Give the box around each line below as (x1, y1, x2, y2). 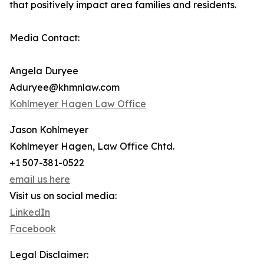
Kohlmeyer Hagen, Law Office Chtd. (9, 140, 174, 153)
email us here (9, 173, 70, 186)
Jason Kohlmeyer (9, 124, 88, 136)
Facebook (9, 223, 56, 235)
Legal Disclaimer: (9, 249, 88, 261)
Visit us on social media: (9, 190, 117, 202)
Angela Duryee (9, 65, 78, 77)
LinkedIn (9, 206, 50, 219)
